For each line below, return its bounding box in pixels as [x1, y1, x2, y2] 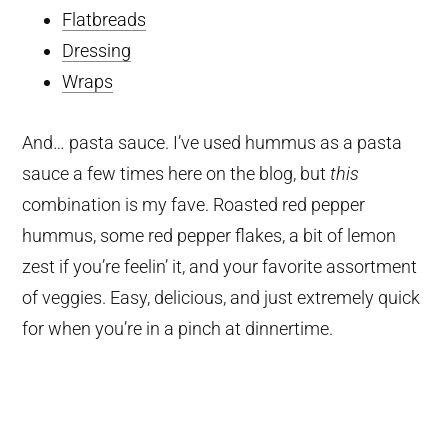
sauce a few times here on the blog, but [22, 163, 331, 185]
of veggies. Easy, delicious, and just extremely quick [22, 287, 421, 309]
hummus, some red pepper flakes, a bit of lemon [22, 225, 397, 247]
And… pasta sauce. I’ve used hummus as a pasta [22, 132, 403, 154]
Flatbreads [62, 9, 147, 31]
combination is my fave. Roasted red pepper [22, 194, 366, 216]
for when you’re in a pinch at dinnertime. [22, 318, 334, 340]
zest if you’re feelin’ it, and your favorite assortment [22, 256, 418, 278]
